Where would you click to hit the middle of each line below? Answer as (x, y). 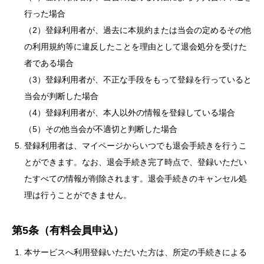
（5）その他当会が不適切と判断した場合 (101, 129)
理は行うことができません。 (78, 195)
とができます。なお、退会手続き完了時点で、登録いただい (136, 162)
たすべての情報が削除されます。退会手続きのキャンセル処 (136, 179)
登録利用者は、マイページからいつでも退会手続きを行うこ (136, 146)
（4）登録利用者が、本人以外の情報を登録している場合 (130, 113)
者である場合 (49, 63)
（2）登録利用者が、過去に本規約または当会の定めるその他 (138, 30)
